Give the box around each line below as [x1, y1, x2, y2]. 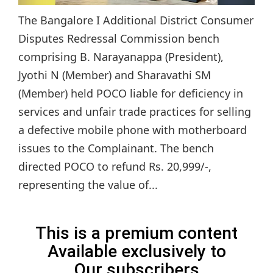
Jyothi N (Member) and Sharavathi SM [18, 68, 211, 83]
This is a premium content [35, 223, 238, 244]
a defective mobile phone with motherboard [18, 122, 247, 138]
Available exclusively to [47, 241, 226, 262]
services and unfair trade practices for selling [18, 104, 251, 119]
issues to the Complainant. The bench [18, 141, 214, 156]
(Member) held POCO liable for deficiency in [18, 86, 243, 101]
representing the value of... [18, 177, 158, 193]
